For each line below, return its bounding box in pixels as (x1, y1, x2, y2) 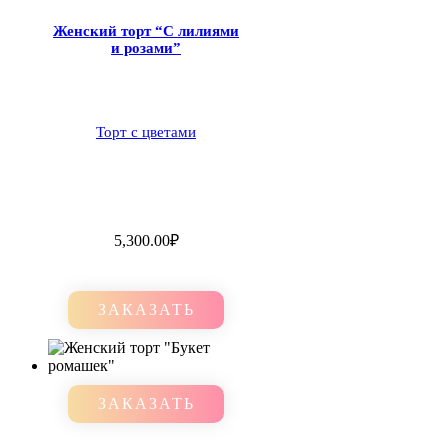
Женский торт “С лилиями (53, 22, 239, 39)
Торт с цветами (96, 123, 196, 140)
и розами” (111, 39, 181, 56)
